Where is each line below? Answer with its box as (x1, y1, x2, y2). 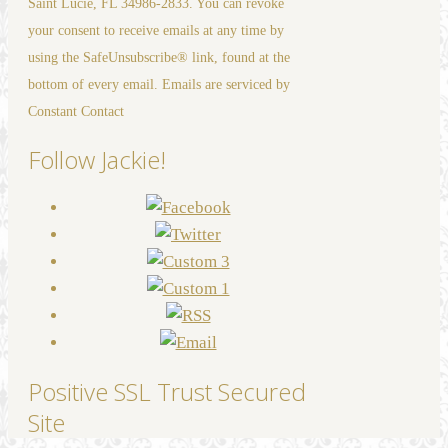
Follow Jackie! (28, 142, 166, 176)
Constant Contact (28, 102, 124, 119)
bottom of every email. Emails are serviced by (28, 75, 290, 92)
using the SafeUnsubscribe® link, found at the (28, 48, 290, 65)
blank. (27, 89, 71, 109)
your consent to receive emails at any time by (28, 21, 284, 38)
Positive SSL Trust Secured (28, 375, 306, 409)
